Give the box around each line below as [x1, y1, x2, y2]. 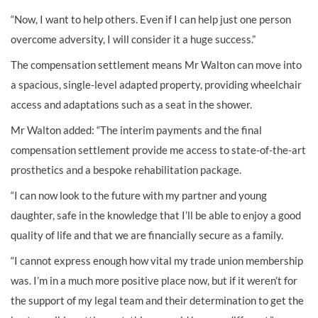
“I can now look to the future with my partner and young [11, 189, 267, 202]
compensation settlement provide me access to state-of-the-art [11, 143, 306, 156]
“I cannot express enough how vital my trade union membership [11, 254, 303, 267]
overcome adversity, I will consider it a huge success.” [11, 33, 256, 45]
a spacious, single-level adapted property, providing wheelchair [11, 78, 302, 91]
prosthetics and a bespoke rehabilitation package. [11, 163, 241, 176]
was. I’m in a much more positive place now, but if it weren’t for [11, 274, 297, 287]
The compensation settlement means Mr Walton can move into [11, 58, 302, 71]
